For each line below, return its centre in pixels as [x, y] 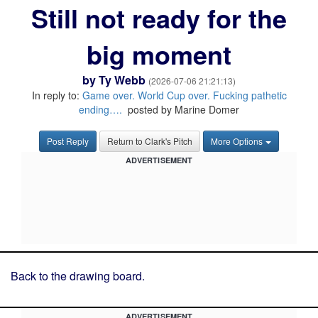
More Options [237, 141]
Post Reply [68, 141]
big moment [159, 54]
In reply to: [57, 95]
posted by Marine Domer [181, 109]
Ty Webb [122, 80]
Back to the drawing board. [78, 276]
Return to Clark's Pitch [150, 141]
